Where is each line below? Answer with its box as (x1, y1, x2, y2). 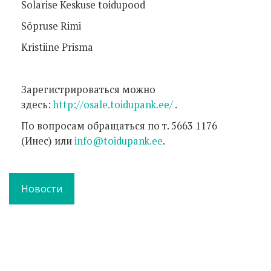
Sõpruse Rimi (21, 19, 81, 33)
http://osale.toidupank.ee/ (53, 97, 173, 111)
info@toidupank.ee (74, 134, 163, 148)
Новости (21, 181, 62, 195)
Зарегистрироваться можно (21, 82, 155, 96)
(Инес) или (21, 134, 74, 148)
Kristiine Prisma (21, 40, 93, 54)
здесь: (21, 97, 53, 111)
